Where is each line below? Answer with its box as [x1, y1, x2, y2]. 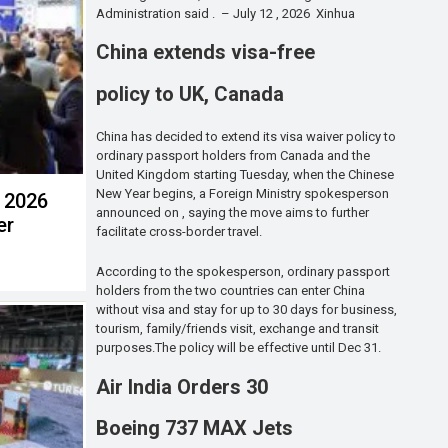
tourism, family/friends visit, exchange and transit [96, 320, 379, 336]
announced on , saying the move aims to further [96, 204, 369, 220]
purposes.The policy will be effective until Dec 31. [96, 339, 381, 355]
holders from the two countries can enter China [96, 282, 365, 298]
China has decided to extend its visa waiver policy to [96, 128, 396, 144]
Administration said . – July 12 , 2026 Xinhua [96, 5, 355, 21]
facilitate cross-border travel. [96, 223, 262, 239]
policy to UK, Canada [96, 82, 284, 107]
